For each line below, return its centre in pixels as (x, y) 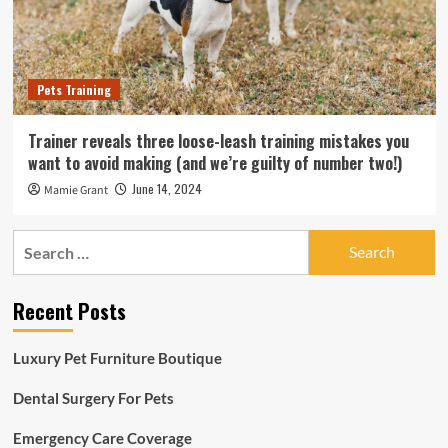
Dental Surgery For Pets (93, 397)
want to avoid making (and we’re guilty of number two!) (214, 162)
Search (36, 241)
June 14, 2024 (166, 188)
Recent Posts (69, 310)
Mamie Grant (75, 190)
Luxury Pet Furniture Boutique (117, 357)
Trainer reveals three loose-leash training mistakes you (218, 140)
